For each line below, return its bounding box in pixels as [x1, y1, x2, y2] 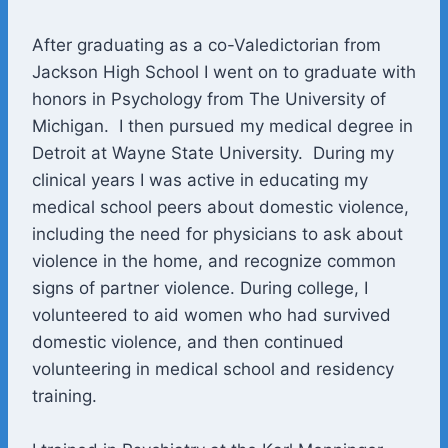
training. [32, 386, 97, 407]
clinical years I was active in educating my [32, 170, 368, 191]
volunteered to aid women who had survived [32, 305, 391, 326]
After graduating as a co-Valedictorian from [32, 35, 381, 56]
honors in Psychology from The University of [32, 89, 386, 110]
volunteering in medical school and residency [32, 359, 394, 380]
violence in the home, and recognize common [32, 251, 396, 272]
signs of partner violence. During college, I [32, 278, 368, 299]
